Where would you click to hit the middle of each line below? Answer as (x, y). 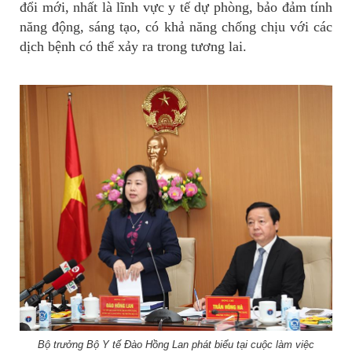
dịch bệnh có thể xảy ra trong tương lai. (133, 47)
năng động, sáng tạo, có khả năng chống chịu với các (176, 27)
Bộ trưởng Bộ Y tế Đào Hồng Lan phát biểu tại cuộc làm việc (176, 344)
